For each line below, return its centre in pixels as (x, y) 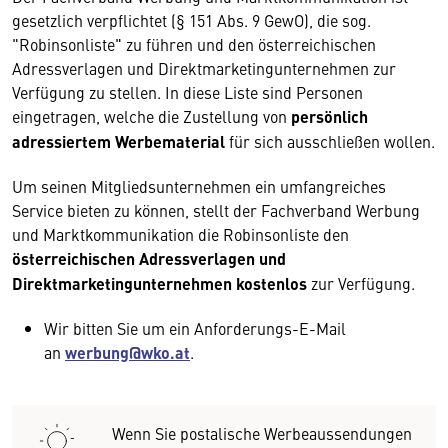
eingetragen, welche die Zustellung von (151, 115)
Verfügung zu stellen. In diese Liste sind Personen (187, 91)
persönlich (329, 116)
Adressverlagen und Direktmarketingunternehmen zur (204, 67)
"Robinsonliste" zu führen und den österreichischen (194, 43)
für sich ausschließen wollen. (332, 140)
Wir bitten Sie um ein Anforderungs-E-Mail (195, 327)
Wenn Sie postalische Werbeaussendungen (262, 432)
